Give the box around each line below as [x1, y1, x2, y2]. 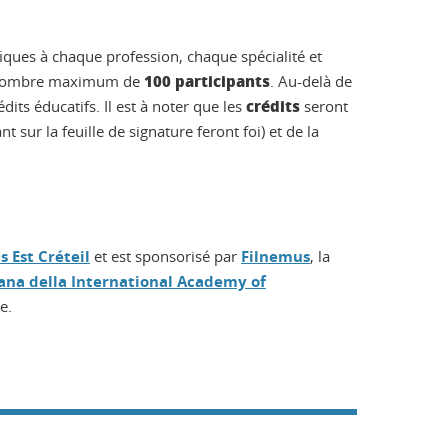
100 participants [144, 70, 270, 93]
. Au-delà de [270, 71, 352, 92]
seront [300, 96, 348, 117]
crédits [246, 95, 300, 118]
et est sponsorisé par [90, 246, 241, 267]
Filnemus [241, 246, 310, 268]
